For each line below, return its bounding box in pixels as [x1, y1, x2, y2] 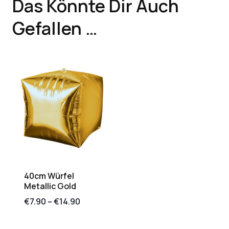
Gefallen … [12, 16, 98, 40]
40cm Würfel [24, 170, 74, 181]
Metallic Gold [24, 180, 76, 192]
